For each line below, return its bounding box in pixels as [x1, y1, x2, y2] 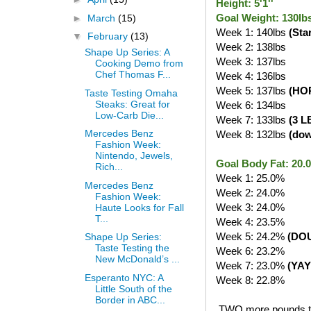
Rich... [94, 161, 123, 173]
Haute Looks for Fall [94, 201, 184, 213]
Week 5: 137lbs [216, 84, 289, 96]
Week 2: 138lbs [216, 40, 286, 53]
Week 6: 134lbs [216, 99, 286, 111]
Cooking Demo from [94, 58, 183, 69]
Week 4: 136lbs [216, 69, 286, 82]
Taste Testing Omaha [84, 87, 178, 99]
